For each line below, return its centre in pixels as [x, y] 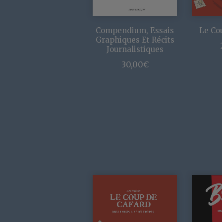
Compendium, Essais [135, 31]
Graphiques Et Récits [135, 40]
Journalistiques [135, 50]
